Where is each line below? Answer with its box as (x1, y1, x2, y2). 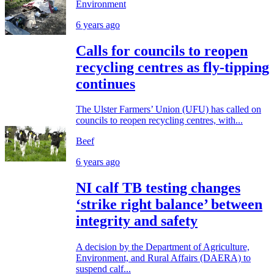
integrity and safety (76, 213, 198, 229)
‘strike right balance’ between (76, 196, 262, 213)
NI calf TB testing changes (76, 180, 240, 196)
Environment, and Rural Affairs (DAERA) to (76, 253, 251, 264)
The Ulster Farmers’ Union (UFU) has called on (76, 104, 261, 115)
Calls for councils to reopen (76, 42, 248, 59)
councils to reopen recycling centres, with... (76, 115, 243, 126)
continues (76, 75, 135, 92)
